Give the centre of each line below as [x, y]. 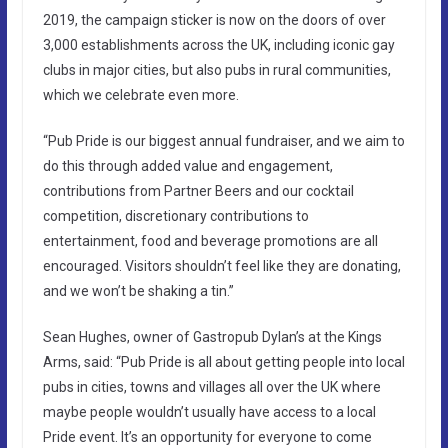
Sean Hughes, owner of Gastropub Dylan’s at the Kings [212, 336]
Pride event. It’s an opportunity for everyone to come [207, 436]
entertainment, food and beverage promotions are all [210, 240]
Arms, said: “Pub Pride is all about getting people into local [223, 361]
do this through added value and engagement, [187, 165]
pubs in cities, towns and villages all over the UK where [211, 386]
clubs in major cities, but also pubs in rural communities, [216, 69]
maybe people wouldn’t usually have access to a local [209, 411]
